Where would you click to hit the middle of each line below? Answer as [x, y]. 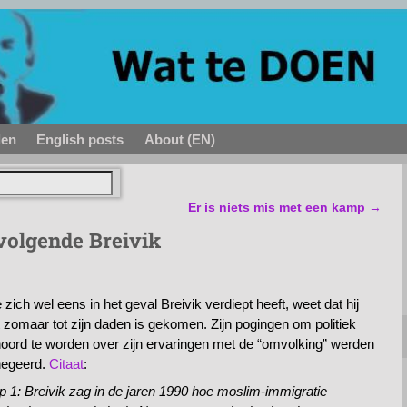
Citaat [66, 364]
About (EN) [179, 140]
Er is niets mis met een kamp [279, 208]
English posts [80, 140]
